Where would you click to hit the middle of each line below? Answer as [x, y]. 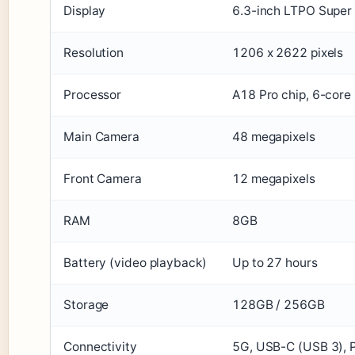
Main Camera [101, 137]
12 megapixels [274, 179]
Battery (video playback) [135, 263]
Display [85, 11]
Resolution [94, 53]
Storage [86, 305]
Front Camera [103, 179]
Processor [93, 95]
